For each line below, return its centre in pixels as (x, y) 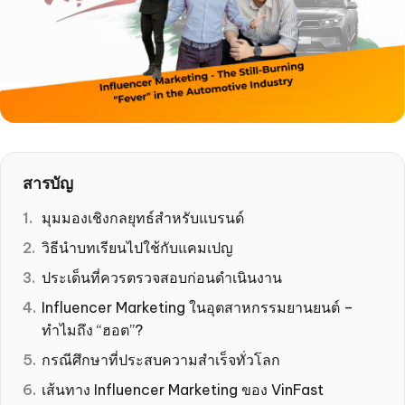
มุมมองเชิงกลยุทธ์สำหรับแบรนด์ (142, 217)
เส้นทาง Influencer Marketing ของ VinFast (182, 389)
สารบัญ (48, 183)
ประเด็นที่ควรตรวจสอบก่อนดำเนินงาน (161, 277)
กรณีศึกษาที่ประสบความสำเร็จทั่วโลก (160, 359)
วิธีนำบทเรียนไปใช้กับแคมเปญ (137, 247)
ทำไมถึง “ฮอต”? (92, 330)
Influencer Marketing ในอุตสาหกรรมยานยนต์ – (197, 307)
